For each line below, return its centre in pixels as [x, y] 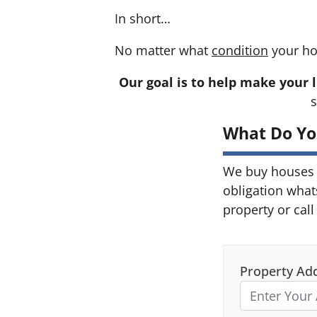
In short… [143, 19]
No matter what [163, 51]
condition [240, 51]
